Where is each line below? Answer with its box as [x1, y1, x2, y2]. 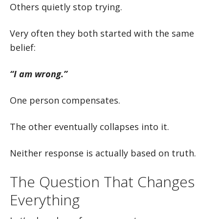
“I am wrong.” [10, 68, 67, 80]
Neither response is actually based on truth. [10, 147, 196, 159]
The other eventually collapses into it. [10, 121, 169, 132]
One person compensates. [10, 94, 120, 106]
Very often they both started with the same [10, 27, 194, 39]
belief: [10, 42, 36, 53]
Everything [10, 190, 80, 210]
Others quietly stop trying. [10, 1, 122, 13]
